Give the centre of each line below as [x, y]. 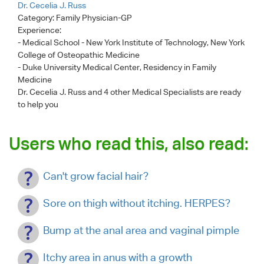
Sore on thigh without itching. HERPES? [137, 203]
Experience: [40, 30]
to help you [38, 104]
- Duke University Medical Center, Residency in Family [117, 67]
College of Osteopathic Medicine [79, 55]
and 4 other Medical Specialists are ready [164, 92]
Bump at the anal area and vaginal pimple [141, 230]
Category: [37, 18]
